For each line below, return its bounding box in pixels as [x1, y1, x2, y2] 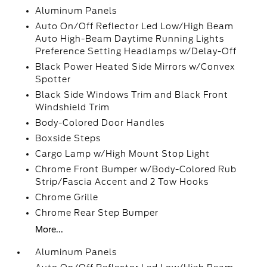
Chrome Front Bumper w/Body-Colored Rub [35, 164, 237, 174]
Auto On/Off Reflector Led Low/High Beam [35, 21, 234, 31]
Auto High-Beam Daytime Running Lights [35, 34, 225, 44]
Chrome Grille [35, 193, 99, 202]
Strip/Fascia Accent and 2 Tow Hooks [35, 177, 209, 187]
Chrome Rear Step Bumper [35, 208, 159, 218]
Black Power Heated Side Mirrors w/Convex [35, 62, 236, 72]
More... [35, 225, 64, 234]
